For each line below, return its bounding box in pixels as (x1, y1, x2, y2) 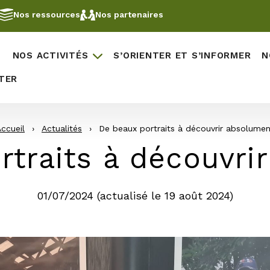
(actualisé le (96, 189, 165, 202)
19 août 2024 (164, 189, 230, 202)
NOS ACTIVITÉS (12, 50, 89, 61)
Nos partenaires (95, 10, 163, 19)
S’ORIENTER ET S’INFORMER (113, 50, 251, 61)
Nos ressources (13, 10, 80, 19)
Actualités (42, 124, 82, 133)
